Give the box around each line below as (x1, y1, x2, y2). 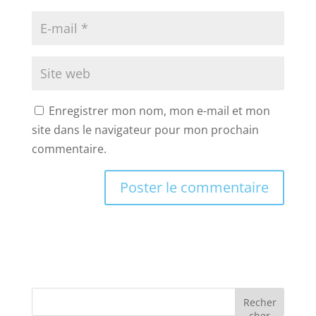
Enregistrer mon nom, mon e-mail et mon (48, 102, 270, 119)
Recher (243, 295, 276, 309)
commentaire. (31, 140, 107, 157)
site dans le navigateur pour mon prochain (31, 121, 259, 138)
